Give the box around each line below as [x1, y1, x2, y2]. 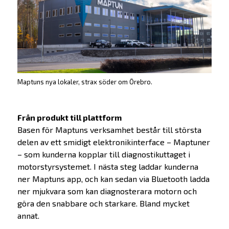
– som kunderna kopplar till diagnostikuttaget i [17, 149, 190, 159]
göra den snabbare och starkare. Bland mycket [17, 198, 190, 208]
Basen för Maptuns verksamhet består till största [17, 124, 201, 134]
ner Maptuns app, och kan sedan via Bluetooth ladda [17, 173, 210, 184]
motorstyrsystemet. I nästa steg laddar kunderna [17, 161, 198, 171]
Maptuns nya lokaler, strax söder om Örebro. [17, 77, 152, 86]
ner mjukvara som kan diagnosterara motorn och [17, 186, 197, 196]
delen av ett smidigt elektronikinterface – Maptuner [17, 136, 210, 147]
